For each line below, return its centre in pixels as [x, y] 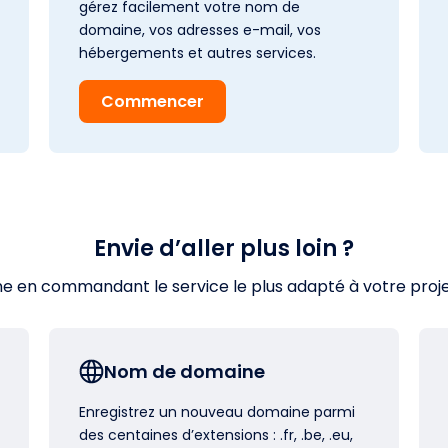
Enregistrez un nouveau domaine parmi [217, 411]
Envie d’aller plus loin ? [224, 248]
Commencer [152, 101]
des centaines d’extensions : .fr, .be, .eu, [216, 434]
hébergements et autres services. [197, 52]
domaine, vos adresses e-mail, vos [200, 29]
